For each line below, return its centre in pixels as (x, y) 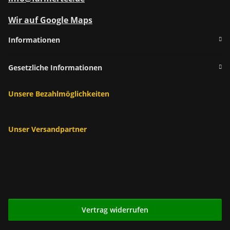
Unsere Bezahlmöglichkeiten (59, 93)
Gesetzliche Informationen (55, 67)
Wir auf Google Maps (50, 20)
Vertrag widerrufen (115, 209)
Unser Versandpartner (47, 129)
